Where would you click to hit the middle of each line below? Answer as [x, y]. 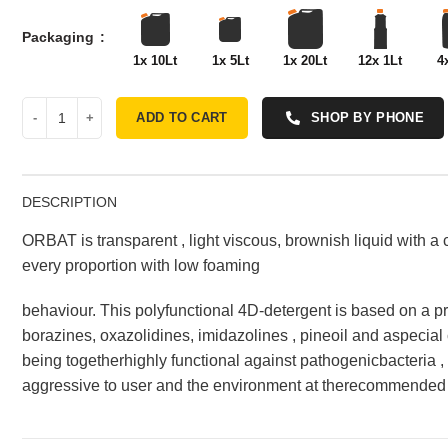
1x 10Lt [155, 60]
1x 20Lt [305, 60]
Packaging [60, 37]
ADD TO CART [182, 117]
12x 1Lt [380, 60]
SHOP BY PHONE [367, 117]
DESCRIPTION [70, 202]
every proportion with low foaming [141, 265]
